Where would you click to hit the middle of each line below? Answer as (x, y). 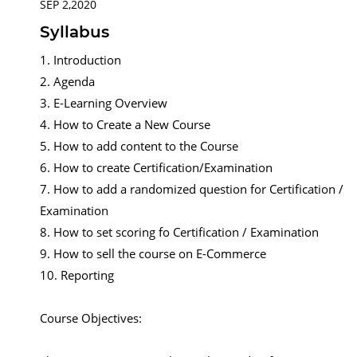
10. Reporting (77, 275)
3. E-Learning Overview (104, 103)
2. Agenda (67, 81)
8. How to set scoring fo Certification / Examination (179, 232)
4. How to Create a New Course (125, 124)
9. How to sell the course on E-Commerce (153, 253)
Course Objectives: (91, 318)
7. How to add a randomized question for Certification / (192, 189)
